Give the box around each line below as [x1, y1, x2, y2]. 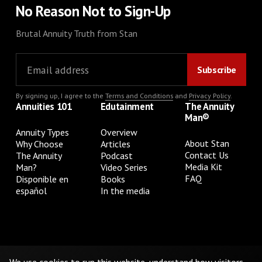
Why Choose [15, 138, 63, 150]
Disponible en [15, 173, 68, 185]
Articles [100, 138, 130, 150]
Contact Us [185, 149, 229, 161]
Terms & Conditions [81, 243, 158, 256]
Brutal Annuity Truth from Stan [15, 27, 137, 40]
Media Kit [185, 161, 223, 173]
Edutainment [100, 100, 154, 113]
